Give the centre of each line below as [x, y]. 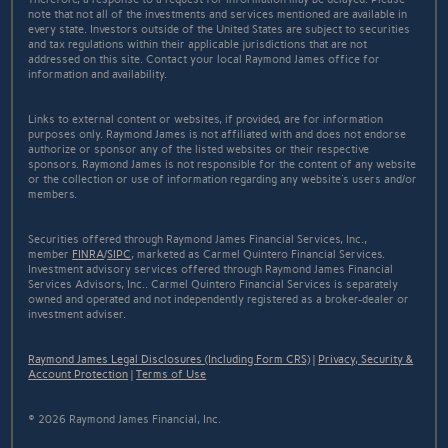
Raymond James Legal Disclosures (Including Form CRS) [169, 359]
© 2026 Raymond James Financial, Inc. [125, 419]
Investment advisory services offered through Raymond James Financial [211, 269]
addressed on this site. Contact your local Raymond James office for [204, 59]
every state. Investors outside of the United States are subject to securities [219, 29]
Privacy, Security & [366, 359]
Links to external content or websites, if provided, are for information [206, 119]
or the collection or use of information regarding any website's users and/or [223, 179]
